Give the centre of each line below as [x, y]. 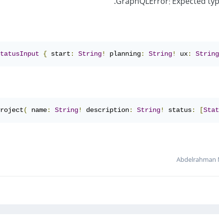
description [106, 110]
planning [123, 54]
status [178, 110]
